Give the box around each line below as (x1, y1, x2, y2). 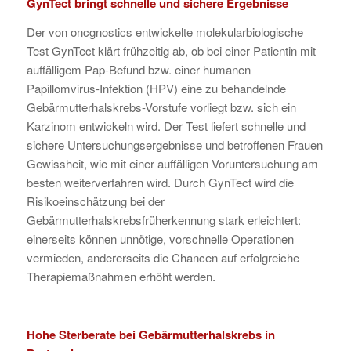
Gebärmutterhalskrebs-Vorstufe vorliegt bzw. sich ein (26, 99, 296, 116)
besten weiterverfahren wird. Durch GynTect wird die (26, 174, 294, 191)
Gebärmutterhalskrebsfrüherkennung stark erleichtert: (26, 212, 301, 229)
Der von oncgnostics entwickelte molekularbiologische (26, 24, 303, 41)
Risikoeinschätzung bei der (26, 193, 165, 210)
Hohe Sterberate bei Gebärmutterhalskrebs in (26, 325, 275, 343)
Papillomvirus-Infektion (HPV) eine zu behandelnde (26, 80, 286, 97)
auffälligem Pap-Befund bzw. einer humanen (26, 61, 251, 78)
